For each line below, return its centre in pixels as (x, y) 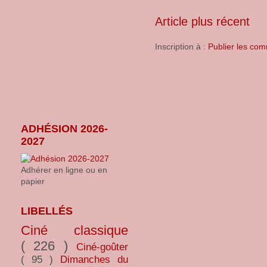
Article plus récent (202, 21)
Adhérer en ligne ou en (64, 170)
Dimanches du (94, 260)
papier (33, 181)
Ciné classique (74, 230)
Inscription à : (181, 47)
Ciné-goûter (102, 247)
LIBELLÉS (47, 211)
